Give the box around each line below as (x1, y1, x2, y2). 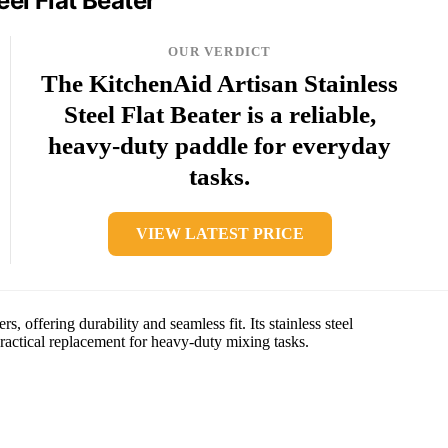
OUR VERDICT (168, 43, 272, 59)
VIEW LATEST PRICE (135, 224, 304, 242)
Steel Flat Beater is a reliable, (63, 100, 376, 128)
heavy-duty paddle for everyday (48, 131, 392, 159)
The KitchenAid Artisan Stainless (41, 69, 399, 97)
